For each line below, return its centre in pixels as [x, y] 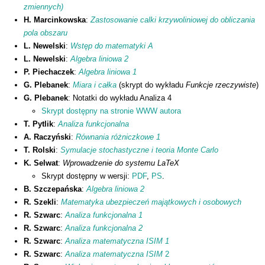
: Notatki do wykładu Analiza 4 [120, 98]
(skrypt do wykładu [151, 85]
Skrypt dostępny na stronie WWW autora [111, 111]
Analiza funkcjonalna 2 [104, 228]
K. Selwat [41, 163]
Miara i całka [95, 85]
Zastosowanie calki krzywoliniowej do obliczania [173, 20]
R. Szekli [40, 202]
